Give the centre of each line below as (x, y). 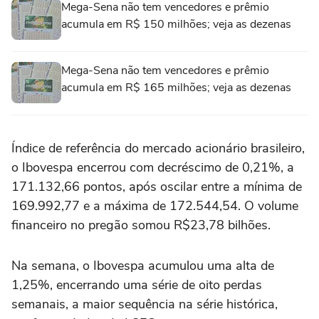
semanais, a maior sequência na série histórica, (145, 304)
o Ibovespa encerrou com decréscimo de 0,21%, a (153, 167)
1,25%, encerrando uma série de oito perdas (137, 285)
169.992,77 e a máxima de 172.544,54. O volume (155, 206)
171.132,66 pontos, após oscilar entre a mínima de (157, 187)
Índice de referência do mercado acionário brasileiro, (158, 148)
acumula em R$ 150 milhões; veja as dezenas (176, 24)
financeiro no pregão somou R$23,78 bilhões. (141, 225)
